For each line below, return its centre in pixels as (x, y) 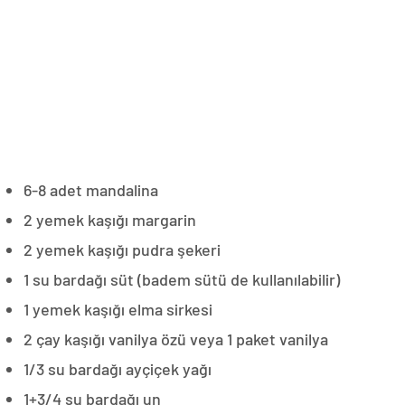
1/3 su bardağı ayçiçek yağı (118, 368)
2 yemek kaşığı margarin (110, 219)
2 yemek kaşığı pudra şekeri (122, 249)
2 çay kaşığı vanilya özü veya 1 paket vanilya (176, 339)
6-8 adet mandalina (91, 189)
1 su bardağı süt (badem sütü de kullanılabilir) (182, 279)
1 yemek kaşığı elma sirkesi (118, 309)
